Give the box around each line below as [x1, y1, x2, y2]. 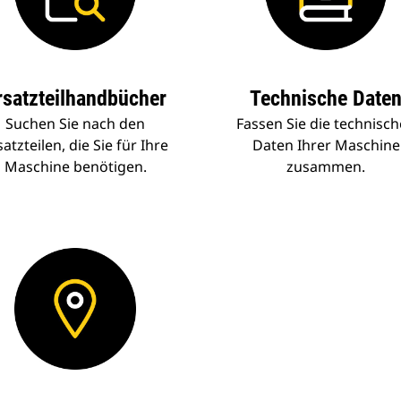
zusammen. [286, 157, 365, 176]
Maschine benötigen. [4, 157, 147, 176]
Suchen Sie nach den [5, 114, 145, 133]
